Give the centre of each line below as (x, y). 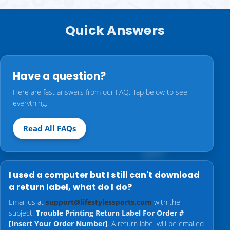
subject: (22, 213)
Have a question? (59, 76)
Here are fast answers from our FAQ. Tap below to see (100, 92)
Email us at (27, 202)
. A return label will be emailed (156, 224)
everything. (30, 103)
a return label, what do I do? (70, 187)
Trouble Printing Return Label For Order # (110, 213)
